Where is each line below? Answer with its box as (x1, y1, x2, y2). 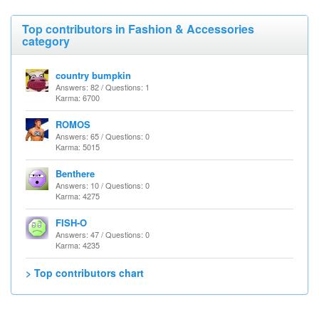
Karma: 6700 (56, 92, 100, 103)
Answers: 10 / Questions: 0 (56, 179, 150, 191)
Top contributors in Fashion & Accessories (22, 21, 254, 37)
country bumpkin (56, 68, 131, 82)
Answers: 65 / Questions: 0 (56, 130, 150, 142)
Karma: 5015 (56, 141, 100, 152)
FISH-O (56, 216, 87, 229)
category (22, 33, 70, 49)
